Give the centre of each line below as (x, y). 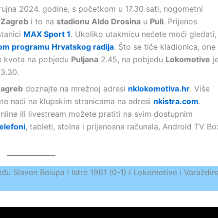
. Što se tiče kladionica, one (165, 47)
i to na (42, 21)
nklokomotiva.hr (159, 89)
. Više (200, 89)
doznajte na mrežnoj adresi (75, 89)
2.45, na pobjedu (132, 59)
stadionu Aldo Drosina (99, 21)
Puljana (85, 59)
